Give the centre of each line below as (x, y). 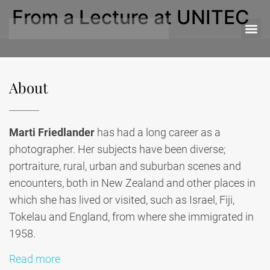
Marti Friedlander (52, 132)
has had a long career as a (158, 132)
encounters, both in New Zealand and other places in (132, 183)
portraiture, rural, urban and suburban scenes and (125, 166)
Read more (35, 259)
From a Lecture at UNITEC (131, 17)
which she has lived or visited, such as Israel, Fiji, (122, 200)
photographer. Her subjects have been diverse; (118, 149)
